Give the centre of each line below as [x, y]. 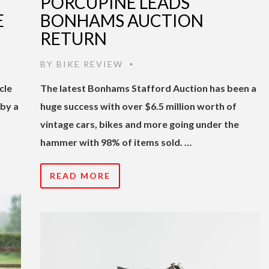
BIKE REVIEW [90, 64]
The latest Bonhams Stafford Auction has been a [148, 88]
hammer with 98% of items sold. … [116, 142]
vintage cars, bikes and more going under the [140, 124]
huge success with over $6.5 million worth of [138, 106]
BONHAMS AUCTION [122, 20]
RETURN [74, 38]
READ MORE [80, 175]
